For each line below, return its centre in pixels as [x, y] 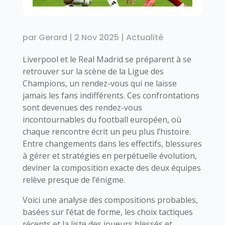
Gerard [53, 37]
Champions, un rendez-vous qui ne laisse [99, 83]
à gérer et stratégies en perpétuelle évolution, [109, 155]
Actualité [144, 37]
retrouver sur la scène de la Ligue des [93, 71]
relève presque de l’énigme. [74, 180]
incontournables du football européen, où [102, 119]
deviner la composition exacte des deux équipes [111, 167]
